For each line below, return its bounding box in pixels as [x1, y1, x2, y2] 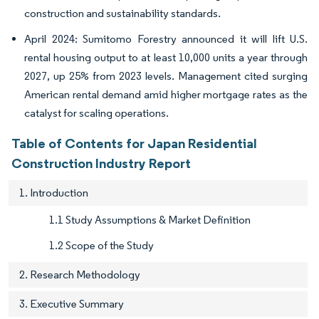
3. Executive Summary [19, 297, 124, 311]
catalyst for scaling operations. [24, 106, 169, 120]
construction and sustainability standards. [24, 6, 221, 21]
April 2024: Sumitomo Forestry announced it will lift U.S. [24, 32, 308, 46]
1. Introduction [19, 186, 88, 200]
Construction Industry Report [11, 155, 191, 172]
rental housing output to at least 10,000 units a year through [24, 51, 308, 65]
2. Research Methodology [19, 268, 140, 282]
